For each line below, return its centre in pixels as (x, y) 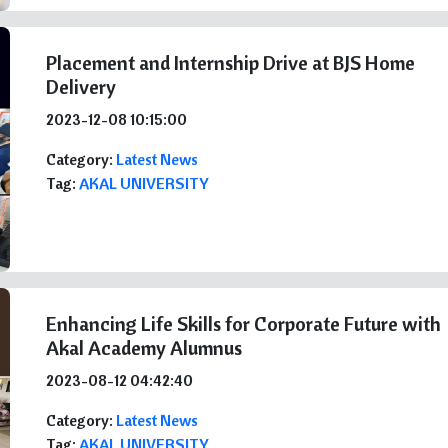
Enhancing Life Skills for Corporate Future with (244, 323)
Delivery (81, 86)
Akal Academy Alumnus (144, 347)
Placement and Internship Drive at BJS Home (231, 62)
